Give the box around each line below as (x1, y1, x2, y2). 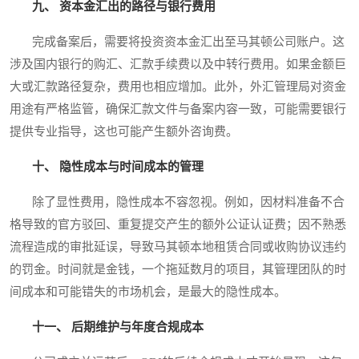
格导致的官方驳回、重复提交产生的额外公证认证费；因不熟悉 (10, 217, 346, 231)
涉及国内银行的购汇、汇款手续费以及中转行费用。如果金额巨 (10, 57, 346, 71)
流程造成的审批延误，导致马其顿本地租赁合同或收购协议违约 (10, 240, 346, 253)
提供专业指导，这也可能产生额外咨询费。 (10, 124, 238, 138)
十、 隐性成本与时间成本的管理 (32, 159, 204, 173)
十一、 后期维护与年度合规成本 (32, 320, 204, 333)
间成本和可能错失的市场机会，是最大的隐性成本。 (10, 284, 286, 298)
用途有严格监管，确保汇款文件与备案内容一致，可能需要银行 (10, 102, 346, 115)
